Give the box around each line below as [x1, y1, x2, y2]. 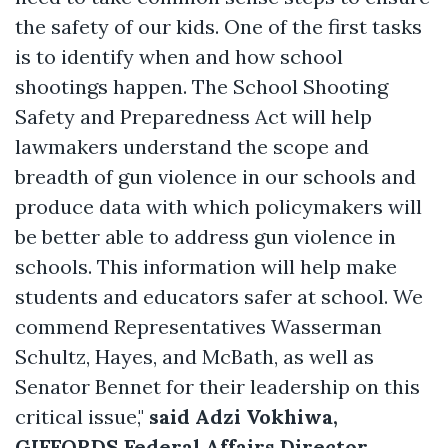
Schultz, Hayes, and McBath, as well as [15, 343, 374, 369]
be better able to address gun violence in [15, 223, 396, 249]
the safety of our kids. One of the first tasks [15, 13, 422, 39]
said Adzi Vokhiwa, [149, 403, 338, 429]
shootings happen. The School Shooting [15, 73, 388, 99]
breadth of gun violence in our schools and [15, 163, 416, 189]
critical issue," [15, 403, 149, 429]
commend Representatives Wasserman [15, 313, 382, 339]
